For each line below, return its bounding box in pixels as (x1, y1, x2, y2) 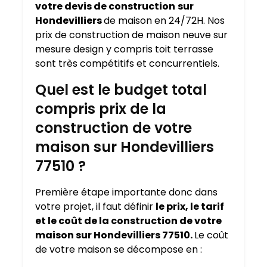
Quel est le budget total (35, 80, 207, 100)
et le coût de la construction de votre (35, 214, 222, 228)
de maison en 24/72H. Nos (104, 14, 225, 28)
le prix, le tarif (156, 200, 224, 214)
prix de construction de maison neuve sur (35, 28, 228, 42)
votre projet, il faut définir (35, 200, 156, 214)
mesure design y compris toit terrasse (35, 42, 213, 57)
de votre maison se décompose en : (35, 243, 202, 257)
